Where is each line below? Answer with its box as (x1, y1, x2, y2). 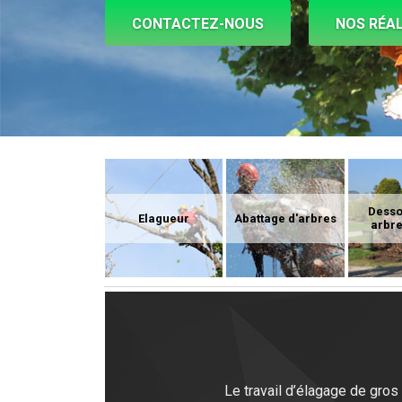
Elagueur (138, 211, 190, 225)
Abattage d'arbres (234, 211, 337, 225)
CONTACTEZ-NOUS (132, 15, 264, 32)
